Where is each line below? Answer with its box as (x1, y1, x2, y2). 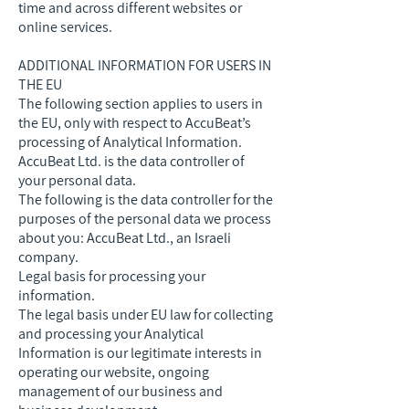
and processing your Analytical (18, 324, 204, 343)
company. (18, 247, 79, 267)
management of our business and (18, 382, 223, 401)
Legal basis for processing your (18, 267, 205, 286)
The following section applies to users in (18, 94, 263, 113)
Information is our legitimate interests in (18, 343, 262, 362)
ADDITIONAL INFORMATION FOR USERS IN (18, 56, 271, 75)
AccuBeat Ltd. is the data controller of (18, 152, 245, 171)
